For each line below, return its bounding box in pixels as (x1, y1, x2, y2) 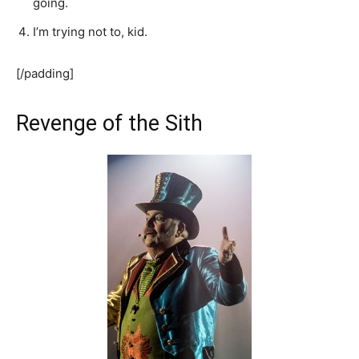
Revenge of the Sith (16, 111, 203, 137)
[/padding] (16, 66, 74, 82)
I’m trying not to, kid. (33, 24, 147, 40)
